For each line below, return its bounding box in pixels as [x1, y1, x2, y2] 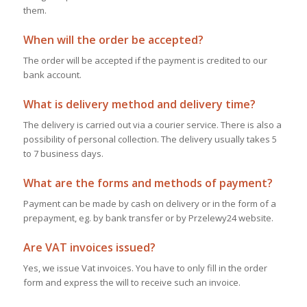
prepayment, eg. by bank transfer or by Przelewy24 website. [23, 211, 273, 224]
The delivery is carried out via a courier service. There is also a [23, 118, 282, 131]
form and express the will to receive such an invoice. [23, 275, 241, 288]
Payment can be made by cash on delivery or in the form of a [23, 197, 276, 210]
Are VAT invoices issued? [23, 239, 156, 255]
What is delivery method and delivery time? [23, 96, 256, 112]
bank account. [23, 68, 82, 81]
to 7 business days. [23, 147, 103, 160]
